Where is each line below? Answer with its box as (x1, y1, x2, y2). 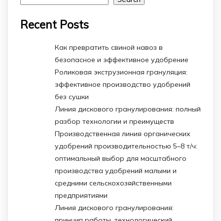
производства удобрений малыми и (55, 166, 177, 176)
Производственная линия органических (55, 129, 190, 139)
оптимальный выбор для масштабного (55, 154, 186, 163)
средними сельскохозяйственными (55, 179, 172, 188)
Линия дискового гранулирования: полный (55, 105, 201, 114)
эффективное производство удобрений (55, 80, 190, 89)
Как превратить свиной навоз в (55, 43, 163, 52)
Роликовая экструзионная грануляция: (55, 68, 187, 77)
